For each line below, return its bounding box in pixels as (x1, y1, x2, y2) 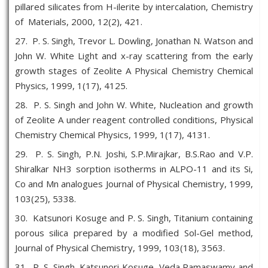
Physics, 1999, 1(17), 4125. (15, 80, 127, 92)
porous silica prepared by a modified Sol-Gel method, (15, 227, 253, 239)
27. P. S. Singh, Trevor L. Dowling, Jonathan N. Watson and (15, 35, 253, 47)
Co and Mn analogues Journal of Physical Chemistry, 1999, (15, 178, 253, 190)
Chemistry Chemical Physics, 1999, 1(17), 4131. (15, 129, 210, 141)
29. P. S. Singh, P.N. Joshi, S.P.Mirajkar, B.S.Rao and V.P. (15, 148, 253, 160)
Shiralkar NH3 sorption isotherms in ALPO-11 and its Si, (15, 163, 253, 175)
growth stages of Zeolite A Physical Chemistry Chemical (15, 65, 253, 77)
